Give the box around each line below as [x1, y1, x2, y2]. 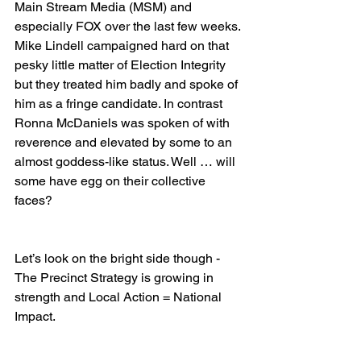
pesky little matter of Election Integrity [15, 57, 229, 73]
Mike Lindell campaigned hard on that [15, 38, 232, 54]
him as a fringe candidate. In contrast [15, 96, 226, 112]
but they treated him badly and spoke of [15, 77, 241, 93]
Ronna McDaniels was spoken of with [15, 115, 233, 131]
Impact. [15, 309, 56, 325]
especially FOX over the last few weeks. [15, 19, 243, 35]
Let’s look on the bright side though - [15, 251, 223, 267]
